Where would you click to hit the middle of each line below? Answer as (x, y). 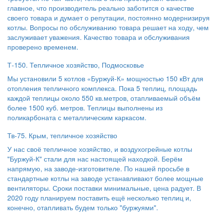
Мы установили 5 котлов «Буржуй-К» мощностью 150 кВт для (105, 78)
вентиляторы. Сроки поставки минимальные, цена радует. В (104, 188)
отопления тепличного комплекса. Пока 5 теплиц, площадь (102, 88)
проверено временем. (43, 47)
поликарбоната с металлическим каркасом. (77, 117)
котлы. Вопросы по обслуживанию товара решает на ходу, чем (108, 27)
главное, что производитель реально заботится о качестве (101, 8)
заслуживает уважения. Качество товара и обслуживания (99, 37)
